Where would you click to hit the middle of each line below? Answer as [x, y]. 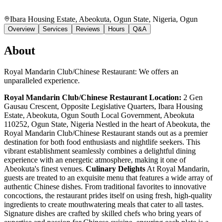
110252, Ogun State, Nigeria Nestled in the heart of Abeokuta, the [107, 124]
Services [55, 29]
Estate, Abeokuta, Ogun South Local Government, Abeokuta [99, 115]
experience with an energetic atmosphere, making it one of [95, 160]
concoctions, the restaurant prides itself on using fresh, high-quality [108, 195]
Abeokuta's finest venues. [45, 168]
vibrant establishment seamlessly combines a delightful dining [100, 151]
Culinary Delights [115, 168]
